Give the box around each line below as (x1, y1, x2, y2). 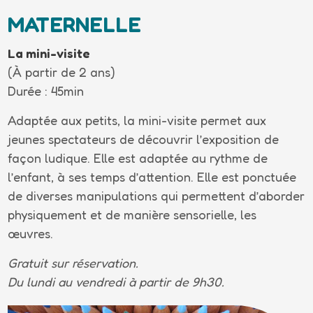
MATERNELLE (8, 12, 142, 37)
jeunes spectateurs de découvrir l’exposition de (8, 131, 279, 147)
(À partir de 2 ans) (8, 64, 116, 80)
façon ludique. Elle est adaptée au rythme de (8, 150, 268, 166)
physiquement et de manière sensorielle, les (8, 207, 257, 222)
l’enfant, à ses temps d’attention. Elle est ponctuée (8, 169, 297, 184)
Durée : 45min (8, 83, 85, 99)
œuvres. (8, 226, 54, 241)
